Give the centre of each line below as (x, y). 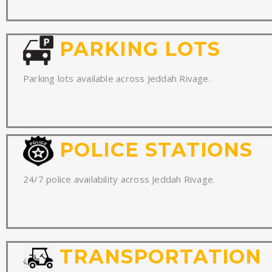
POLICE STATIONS (153, 149)
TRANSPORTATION (158, 256)
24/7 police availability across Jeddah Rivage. (119, 179)
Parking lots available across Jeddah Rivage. (117, 78)
